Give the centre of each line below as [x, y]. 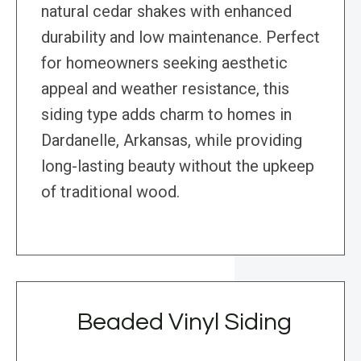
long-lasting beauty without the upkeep [178, 166]
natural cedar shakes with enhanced [166, 12]
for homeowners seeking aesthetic [164, 63]
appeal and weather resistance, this [165, 89]
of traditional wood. [110, 192]
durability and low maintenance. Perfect [180, 37]
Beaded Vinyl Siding [185, 322]
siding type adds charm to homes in [166, 115]
